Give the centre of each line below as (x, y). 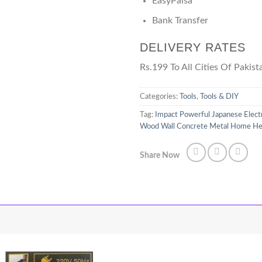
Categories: (160, 96)
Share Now (160, 156)
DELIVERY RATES (193, 48)
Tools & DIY (219, 96)
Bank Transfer (180, 21)
